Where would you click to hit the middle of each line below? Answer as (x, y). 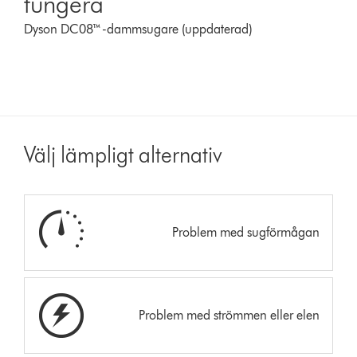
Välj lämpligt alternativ (124, 154)
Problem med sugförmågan (245, 232)
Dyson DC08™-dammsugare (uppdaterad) (138, 29)
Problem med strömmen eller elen (229, 315)
